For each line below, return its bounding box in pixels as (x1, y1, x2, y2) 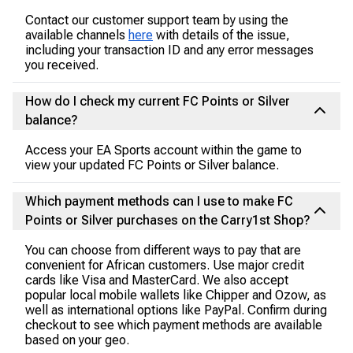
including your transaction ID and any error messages (25, 43, 314, 58)
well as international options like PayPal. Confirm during (25, 303, 327, 318)
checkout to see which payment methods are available (25, 318, 322, 333)
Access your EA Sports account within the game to (25, 143, 302, 158)
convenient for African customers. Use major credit (25, 258, 304, 273)
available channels (25, 28, 128, 43)
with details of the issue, (153, 28, 290, 43)
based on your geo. (25, 333, 129, 347)
